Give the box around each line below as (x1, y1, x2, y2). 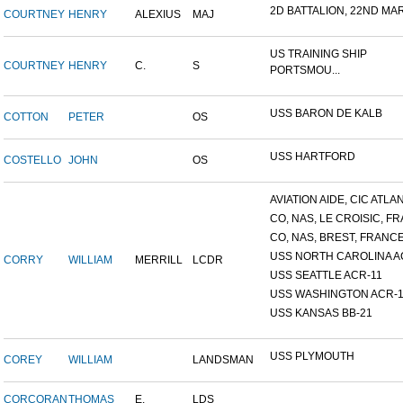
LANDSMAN (193, 354, 254, 367)
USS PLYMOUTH (270, 350, 354, 363)
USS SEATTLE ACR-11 (270, 269, 382, 282)
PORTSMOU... (270, 64, 340, 77)
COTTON (4, 111, 49, 124)
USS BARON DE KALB (270, 107, 382, 121)
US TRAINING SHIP (270, 48, 367, 61)
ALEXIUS (135, 8, 181, 22)
